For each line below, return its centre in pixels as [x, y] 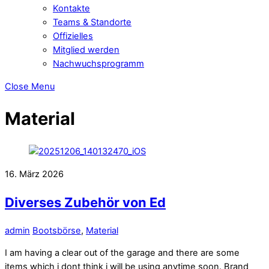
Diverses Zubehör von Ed [85, 202]
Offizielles [73, 36]
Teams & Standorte [92, 23]
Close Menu [30, 86]
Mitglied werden [86, 50]
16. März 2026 [34, 174]
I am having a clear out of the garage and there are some [122, 253]
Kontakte [71, 9]
